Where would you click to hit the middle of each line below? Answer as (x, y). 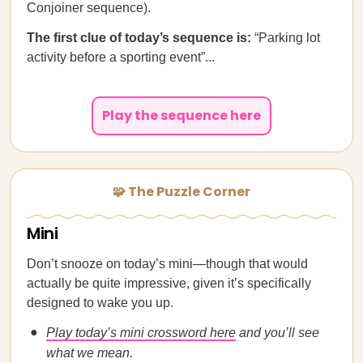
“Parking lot (287, 38)
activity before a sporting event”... (121, 57)
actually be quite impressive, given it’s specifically (169, 283)
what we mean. (90, 353)
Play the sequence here (181, 115)
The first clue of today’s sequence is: (141, 38)
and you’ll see (278, 333)
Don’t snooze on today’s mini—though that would (167, 264)
